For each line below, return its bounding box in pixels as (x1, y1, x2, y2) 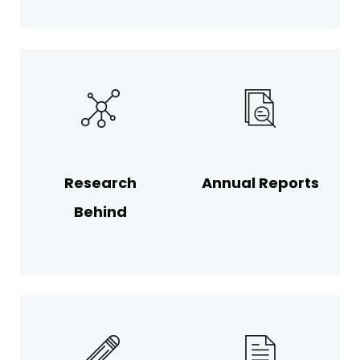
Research (63, 173, 137, 193)
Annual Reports (201, 173, 319, 193)
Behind (73, 202, 127, 222)
